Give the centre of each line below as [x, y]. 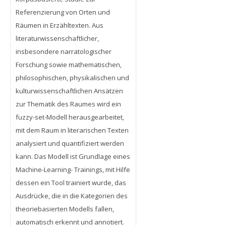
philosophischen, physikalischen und [72, 77]
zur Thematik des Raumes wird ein [68, 104]
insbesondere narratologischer [64, 51]
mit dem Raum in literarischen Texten [72, 130]
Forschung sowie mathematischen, [69, 64]
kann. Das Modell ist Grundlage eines [73, 156]
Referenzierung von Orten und [63, 12]
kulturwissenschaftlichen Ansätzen [69, 91]
